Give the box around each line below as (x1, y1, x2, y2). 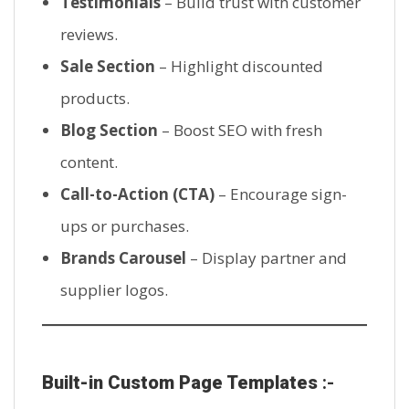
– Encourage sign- (215, 183, 347, 204)
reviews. (60, 23, 118, 45)
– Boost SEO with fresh (158, 119, 322, 141)
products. (60, 87, 130, 109)
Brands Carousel (60, 246, 186, 268)
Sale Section (60, 55, 155, 77)
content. (60, 151, 118, 173)
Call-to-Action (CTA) (60, 183, 215, 204)
